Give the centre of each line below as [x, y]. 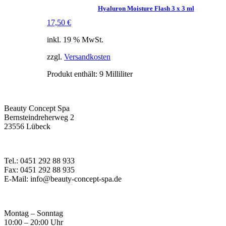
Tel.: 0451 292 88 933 [39, 160]
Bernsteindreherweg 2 [39, 117]
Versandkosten [87, 56]
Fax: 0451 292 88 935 [39, 169]
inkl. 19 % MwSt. [75, 39]
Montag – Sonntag [34, 213]
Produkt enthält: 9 [76, 74]
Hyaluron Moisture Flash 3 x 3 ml [146, 8]
